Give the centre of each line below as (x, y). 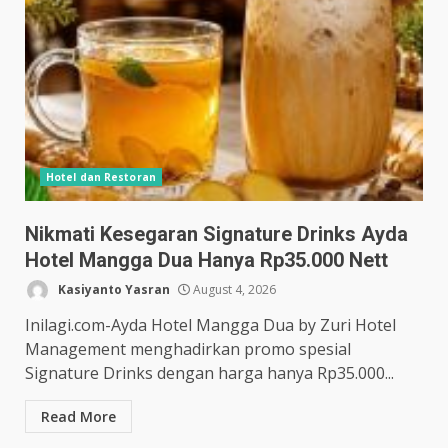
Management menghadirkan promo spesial (188, 349)
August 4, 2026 (233, 289)
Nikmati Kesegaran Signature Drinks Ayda (216, 234)
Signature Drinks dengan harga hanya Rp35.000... (209, 373)
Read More (78, 416)
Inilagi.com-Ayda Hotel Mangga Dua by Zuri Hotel (210, 325)
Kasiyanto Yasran (112, 289)
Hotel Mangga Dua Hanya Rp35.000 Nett (206, 260)
